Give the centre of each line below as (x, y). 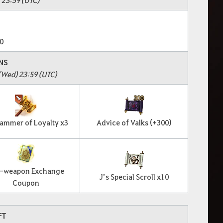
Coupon (26, 182)
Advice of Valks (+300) (134, 122)
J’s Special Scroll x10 (134, 176)
